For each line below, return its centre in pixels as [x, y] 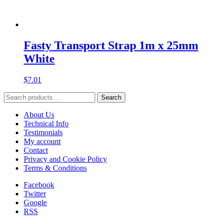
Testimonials [43, 132]
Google [35, 202]
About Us [39, 114]
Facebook [39, 184]
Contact [36, 150]
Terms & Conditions [55, 168]
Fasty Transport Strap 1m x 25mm [111, 46]
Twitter [35, 193]
